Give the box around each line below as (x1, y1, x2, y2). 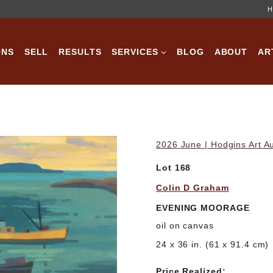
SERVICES (112, 46, 158, 57)
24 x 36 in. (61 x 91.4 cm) (156, 239, 269, 250)
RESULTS (58, 46, 102, 57)
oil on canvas (156, 221, 214, 231)
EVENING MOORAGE (156, 202, 250, 213)
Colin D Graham (156, 183, 229, 193)
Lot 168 (156, 163, 191, 173)
